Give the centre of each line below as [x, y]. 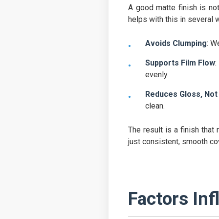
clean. [155, 106]
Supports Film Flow [180, 63]
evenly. [157, 74]
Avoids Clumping [176, 43]
